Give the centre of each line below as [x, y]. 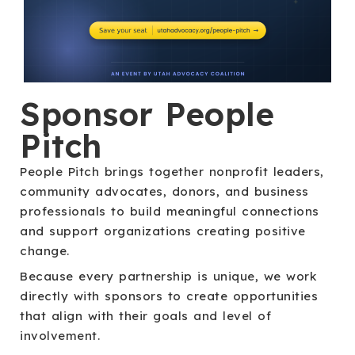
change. [45, 250]
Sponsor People [147, 114]
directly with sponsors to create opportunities [169, 296]
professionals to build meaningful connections [170, 211]
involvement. [60, 335]
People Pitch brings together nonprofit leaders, [172, 171]
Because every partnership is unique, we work [168, 276]
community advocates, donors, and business [164, 191]
